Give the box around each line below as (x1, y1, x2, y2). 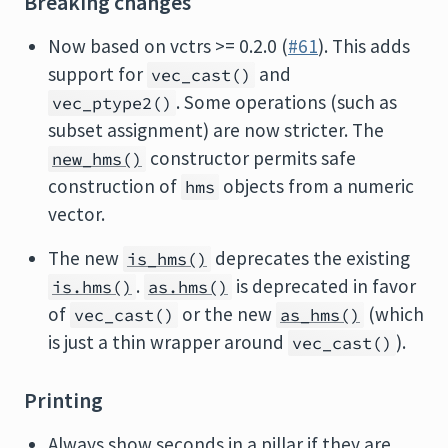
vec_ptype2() (52, 92, 172, 114)
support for (48, 62, 147, 86)
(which (364, 302, 424, 326)
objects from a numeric (219, 174, 414, 198)
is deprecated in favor (232, 274, 416, 298)
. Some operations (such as (176, 90, 397, 114)
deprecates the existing (211, 246, 410, 270)
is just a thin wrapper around (48, 330, 288, 354)
